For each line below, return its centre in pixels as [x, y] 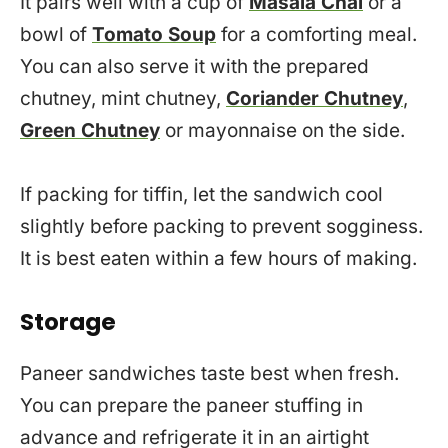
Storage [68, 322]
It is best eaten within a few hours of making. [218, 259]
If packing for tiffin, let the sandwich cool [201, 195]
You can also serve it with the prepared [194, 67]
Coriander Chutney [314, 99]
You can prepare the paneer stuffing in [191, 405]
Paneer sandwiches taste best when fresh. [209, 373]
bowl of [56, 35]
